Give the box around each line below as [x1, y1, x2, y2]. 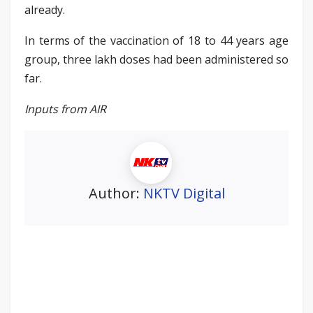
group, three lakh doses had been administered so [24, 51, 289, 67]
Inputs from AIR [24, 101, 106, 117]
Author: [88, 183, 143, 203]
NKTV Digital [143, 183, 225, 203]
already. [24, 1, 65, 17]
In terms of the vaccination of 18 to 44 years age [24, 32, 289, 48]
